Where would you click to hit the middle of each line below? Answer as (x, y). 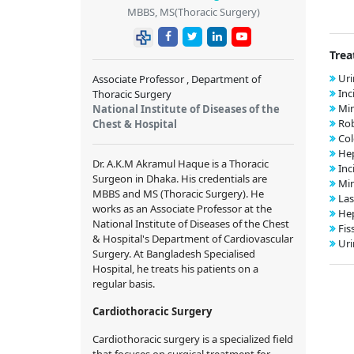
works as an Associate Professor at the (182, 208)
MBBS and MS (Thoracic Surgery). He (178, 193)
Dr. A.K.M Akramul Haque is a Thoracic (181, 163)
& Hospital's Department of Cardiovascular (193, 238)
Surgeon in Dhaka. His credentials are (180, 178)
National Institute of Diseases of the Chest (191, 223)
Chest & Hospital (135, 124)
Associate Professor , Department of (177, 79)
